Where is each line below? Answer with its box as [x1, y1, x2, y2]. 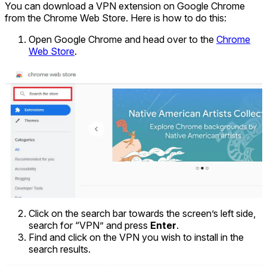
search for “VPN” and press [29, 219, 150, 231]
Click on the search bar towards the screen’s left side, [29, 207, 256, 219]
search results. [29, 243, 91, 255]
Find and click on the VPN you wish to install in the [29, 231, 244, 243]
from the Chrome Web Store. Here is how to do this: [5, 12, 226, 24]
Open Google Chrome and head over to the [29, 33, 216, 46]
